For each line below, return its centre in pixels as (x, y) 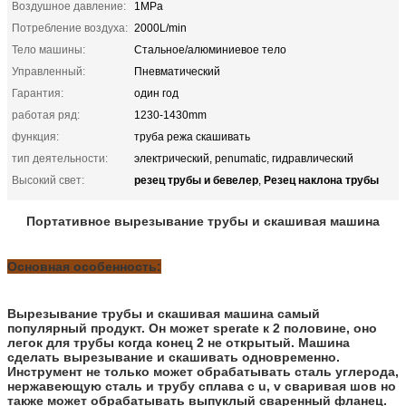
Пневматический (177, 71)
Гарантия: (38, 93)
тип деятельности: (60, 158)
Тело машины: (48, 49)
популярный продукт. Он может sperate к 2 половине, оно (192, 328)
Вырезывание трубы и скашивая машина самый (164, 313)
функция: (35, 136)
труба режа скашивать (192, 136)
